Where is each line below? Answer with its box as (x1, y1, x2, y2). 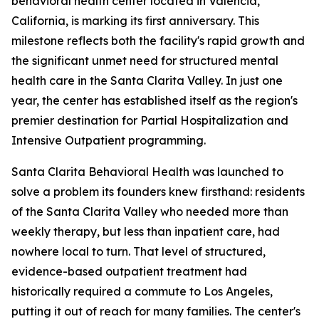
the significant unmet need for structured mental (11, 53, 278, 68)
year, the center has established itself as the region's (11, 93, 298, 108)
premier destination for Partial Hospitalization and (11, 113, 288, 128)
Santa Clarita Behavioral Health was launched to (11, 164, 283, 179)
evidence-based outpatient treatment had (11, 264, 247, 279)
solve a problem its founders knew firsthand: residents (11, 184, 305, 199)
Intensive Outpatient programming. (11, 133, 206, 148)
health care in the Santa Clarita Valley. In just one (11, 73, 283, 88)
